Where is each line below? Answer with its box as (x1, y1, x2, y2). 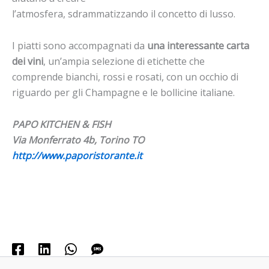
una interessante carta (147, 39, 249, 53)
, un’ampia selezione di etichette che (43, 55, 205, 68)
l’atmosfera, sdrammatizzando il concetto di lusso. (12, 7, 235, 20)
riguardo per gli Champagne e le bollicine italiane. (12, 86, 235, 100)
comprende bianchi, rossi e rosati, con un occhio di (12, 70, 238, 84)
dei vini (12, 55, 43, 68)
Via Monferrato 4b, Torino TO (12, 133, 144, 147)
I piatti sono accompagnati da (12, 39, 147, 53)
